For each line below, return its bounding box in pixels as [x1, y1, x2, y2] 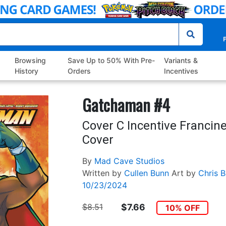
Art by [171, 168, 196, 179]
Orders [67, 67, 91, 76]
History [15, 67, 39, 76]
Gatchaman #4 [82, 93, 170, 117]
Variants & [163, 56, 198, 65]
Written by [82, 168, 122, 179]
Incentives [163, 67, 198, 76]
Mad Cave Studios [94, 156, 164, 166]
